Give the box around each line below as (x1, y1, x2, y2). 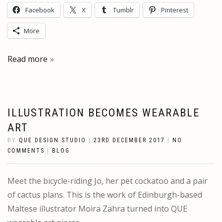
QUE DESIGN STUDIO (19, 136, 86, 144)
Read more (7, 53, 48, 64)
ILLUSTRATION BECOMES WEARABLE (7, 106, 200, 119)
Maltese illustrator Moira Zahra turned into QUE (7, 203, 187, 214)
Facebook (25, 5, 55, 14)
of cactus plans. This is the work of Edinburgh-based (7, 189, 202, 200)
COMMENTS (7, 147, 45, 154)
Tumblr (113, 5, 134, 14)
